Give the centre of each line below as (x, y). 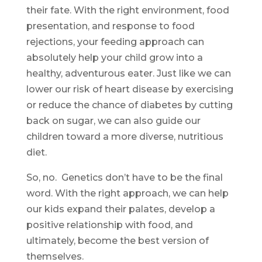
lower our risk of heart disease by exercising (130, 89)
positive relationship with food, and (109, 225)
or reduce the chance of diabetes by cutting (129, 105)
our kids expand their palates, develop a (120, 209)
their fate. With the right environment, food (127, 11)
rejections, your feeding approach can (115, 42)
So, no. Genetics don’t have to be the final (124, 178)
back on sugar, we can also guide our (113, 121)
